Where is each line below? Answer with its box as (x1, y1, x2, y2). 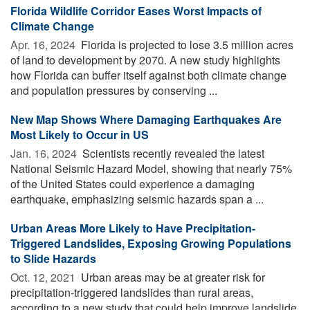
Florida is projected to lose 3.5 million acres (78, 36, 293, 53)
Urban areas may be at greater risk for (78, 268, 265, 285)
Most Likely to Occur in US (10, 126, 149, 143)
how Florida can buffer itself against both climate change (10, 66, 286, 83)
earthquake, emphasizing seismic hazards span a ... (10, 190, 264, 207)
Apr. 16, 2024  (10, 36, 78, 53)
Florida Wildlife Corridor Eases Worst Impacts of (10, 2, 262, 19)
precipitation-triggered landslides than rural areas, (10, 284, 253, 300)
